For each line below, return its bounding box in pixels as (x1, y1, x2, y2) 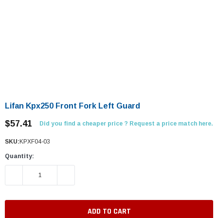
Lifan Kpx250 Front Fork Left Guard (5, 102, 140, 110)
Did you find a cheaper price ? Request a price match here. (39, 120, 213, 127)
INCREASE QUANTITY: (57, 170, 125, 180)
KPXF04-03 (19, 138, 50, 145)
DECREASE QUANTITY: (5, 170, 75, 180)
